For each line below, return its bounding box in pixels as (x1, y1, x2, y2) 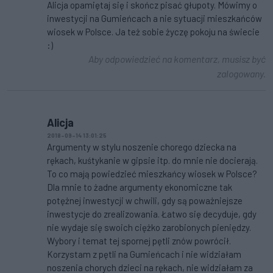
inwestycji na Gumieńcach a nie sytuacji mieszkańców (47, 13, 262, 24)
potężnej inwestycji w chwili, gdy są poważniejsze (47, 195, 243, 207)
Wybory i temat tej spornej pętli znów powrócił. (47, 235, 231, 247)
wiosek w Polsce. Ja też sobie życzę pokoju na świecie (47, 26, 260, 38)
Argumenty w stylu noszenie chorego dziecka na (47, 141, 236, 153)
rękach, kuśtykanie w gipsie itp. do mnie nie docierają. (47, 155, 258, 166)
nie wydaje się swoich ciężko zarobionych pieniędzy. (47, 222, 251, 233)
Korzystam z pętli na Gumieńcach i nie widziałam (47, 249, 241, 260)
